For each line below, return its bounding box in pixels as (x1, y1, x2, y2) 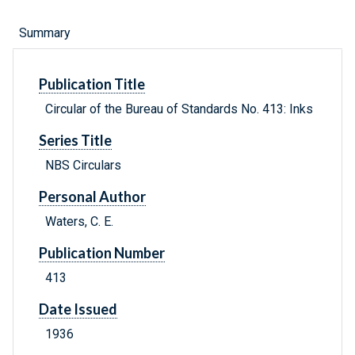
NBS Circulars (45, 158, 121, 174)
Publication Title (39, 75, 145, 94)
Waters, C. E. (45, 214, 113, 230)
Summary (19, 25, 71, 41)
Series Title (39, 132, 112, 150)
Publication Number (39, 244, 165, 262)
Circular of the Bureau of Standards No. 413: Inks (45, 101, 313, 117)
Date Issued (39, 300, 117, 319)
